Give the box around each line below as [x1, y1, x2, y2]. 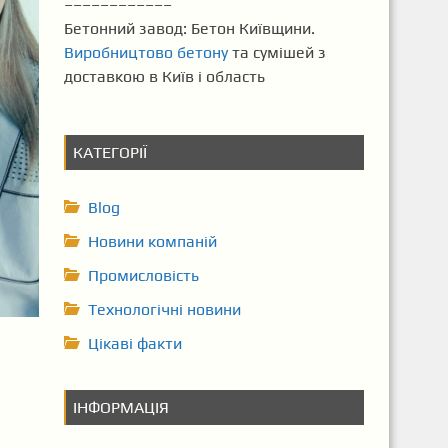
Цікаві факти [87, 334, 182, 353]
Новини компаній [87, 232, 217, 251]
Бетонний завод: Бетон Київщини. [63, 19, 315, 38]
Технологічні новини [87, 300, 241, 319]
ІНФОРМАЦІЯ [72, 398, 169, 417]
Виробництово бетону [63, 43, 228, 62]
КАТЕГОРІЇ [72, 143, 147, 162]
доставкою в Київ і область [63, 67, 265, 86]
